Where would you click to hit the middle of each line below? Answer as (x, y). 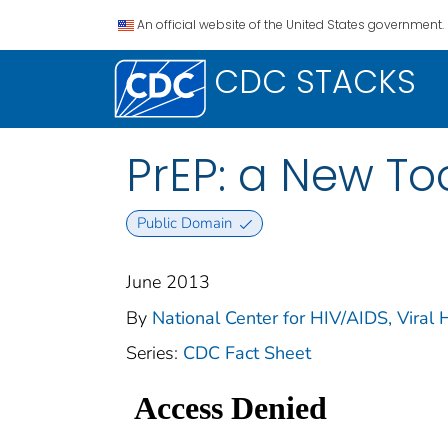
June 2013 (168, 282)
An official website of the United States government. (290, 24)
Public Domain (184, 223)
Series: (154, 353)
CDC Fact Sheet (247, 353)
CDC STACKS (315, 81)
